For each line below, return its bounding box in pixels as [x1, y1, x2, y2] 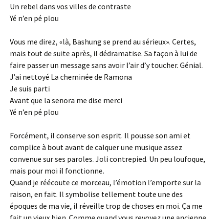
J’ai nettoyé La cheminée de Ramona [10, 72, 132, 82]
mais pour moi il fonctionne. [10, 166, 104, 175]
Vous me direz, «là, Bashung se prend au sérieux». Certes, [10, 37, 196, 46]
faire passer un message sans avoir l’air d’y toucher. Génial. [10, 60, 203, 70]
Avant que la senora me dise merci [10, 95, 122, 105]
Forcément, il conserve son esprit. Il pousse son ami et [10, 131, 191, 140]
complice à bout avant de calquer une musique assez [10, 142, 182, 152]
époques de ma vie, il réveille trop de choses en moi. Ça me [10, 201, 202, 211]
